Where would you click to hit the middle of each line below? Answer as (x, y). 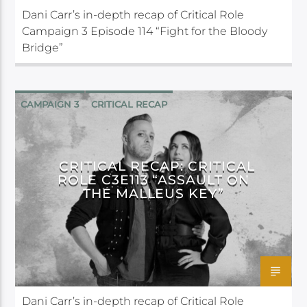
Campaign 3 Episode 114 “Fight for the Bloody (145, 31)
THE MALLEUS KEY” (153, 193)
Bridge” (43, 47)
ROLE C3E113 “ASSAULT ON (153, 179)
